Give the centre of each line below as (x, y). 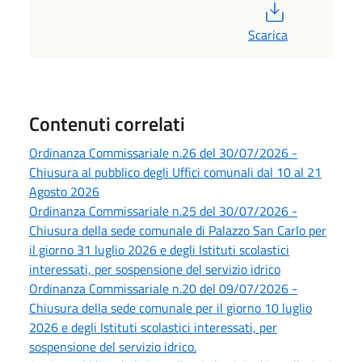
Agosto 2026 (64, 191)
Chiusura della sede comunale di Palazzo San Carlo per (178, 230)
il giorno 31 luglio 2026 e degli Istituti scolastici (159, 249)
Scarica (268, 34)
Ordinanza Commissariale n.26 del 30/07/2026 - (163, 152)
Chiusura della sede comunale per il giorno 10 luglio (170, 307)
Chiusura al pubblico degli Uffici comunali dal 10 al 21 (175, 172)
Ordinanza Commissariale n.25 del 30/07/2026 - (163, 210)
